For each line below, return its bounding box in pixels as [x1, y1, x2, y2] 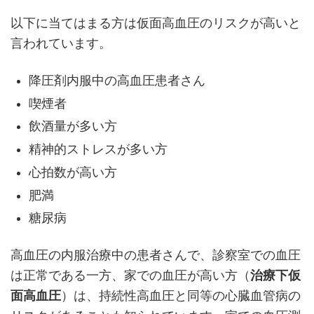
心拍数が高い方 [29, 165, 118, 179]
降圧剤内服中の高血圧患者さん [29, 73, 206, 88]
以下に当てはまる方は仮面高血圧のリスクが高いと [11, 15, 301, 30]
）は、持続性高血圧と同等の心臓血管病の [61, 288, 301, 303]
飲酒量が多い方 [29, 119, 118, 134]
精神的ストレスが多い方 [29, 142, 168, 157]
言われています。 [11, 36, 111, 50]
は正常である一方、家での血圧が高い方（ [11, 268, 250, 282]
